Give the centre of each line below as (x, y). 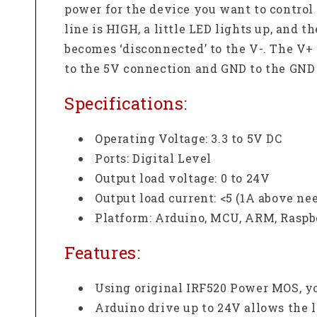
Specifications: (126, 104)
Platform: (125, 218)
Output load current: (157, 198)
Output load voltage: (158, 178)
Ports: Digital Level (153, 158)
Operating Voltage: (153, 139)
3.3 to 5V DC (247, 139)
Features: (103, 252)
